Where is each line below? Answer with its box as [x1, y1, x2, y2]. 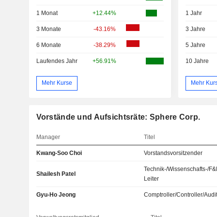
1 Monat [36, 9, 58, 16]
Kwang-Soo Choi [36, 149, 82, 156]
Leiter [144, 175, 159, 182]
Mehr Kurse [41, 79, 72, 87]
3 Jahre [185, 25, 205, 32]
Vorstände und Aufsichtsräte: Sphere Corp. [36, 112, 201, 121]
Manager [36, 133, 60, 140]
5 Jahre [185, 41, 205, 48]
